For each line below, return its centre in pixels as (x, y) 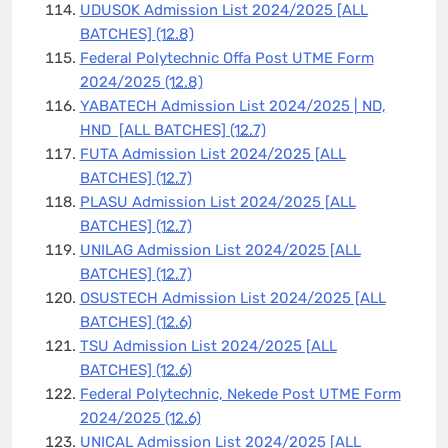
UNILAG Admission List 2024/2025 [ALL (220, 249)
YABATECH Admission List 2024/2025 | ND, (232, 105)
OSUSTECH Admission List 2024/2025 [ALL (232, 297)
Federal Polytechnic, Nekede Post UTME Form (240, 393)
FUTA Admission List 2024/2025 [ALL (212, 153)
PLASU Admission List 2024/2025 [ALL (217, 201)
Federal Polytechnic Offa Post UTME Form (226, 57)
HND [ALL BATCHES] (154, 129)
